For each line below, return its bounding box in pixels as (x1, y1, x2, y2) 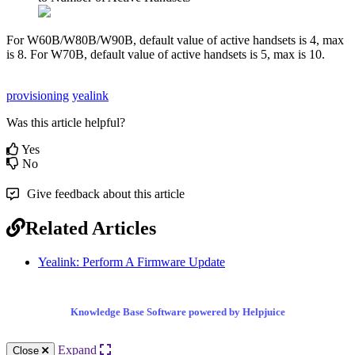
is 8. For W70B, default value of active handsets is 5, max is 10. (6, 48, 325, 62)
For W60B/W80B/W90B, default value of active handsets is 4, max (6, 33, 344, 48)
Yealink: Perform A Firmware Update (38, 255, 225, 269)
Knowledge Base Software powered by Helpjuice (70, 306, 285, 319)
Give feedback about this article (27, 187, 185, 201)
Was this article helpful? (6, 116, 125, 130)
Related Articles (25, 218, 156, 239)
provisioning (6, 89, 69, 103)
